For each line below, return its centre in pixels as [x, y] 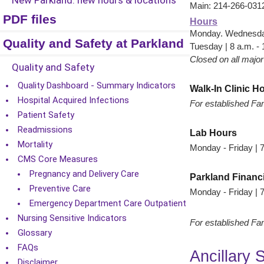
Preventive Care [60, 189]
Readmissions [45, 130]
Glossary [35, 233]
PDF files [30, 19]
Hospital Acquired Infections [73, 100]
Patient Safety [46, 115]
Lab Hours [213, 133]
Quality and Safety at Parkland [93, 44]
